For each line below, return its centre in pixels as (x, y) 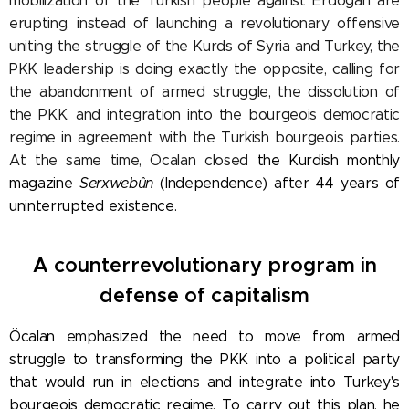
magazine (44, 183)
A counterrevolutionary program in (204, 265)
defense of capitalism (204, 295)
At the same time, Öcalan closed (133, 160)
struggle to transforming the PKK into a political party (204, 359)
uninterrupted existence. (93, 205)
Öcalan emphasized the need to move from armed (204, 336)
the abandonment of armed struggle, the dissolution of (204, 91)
